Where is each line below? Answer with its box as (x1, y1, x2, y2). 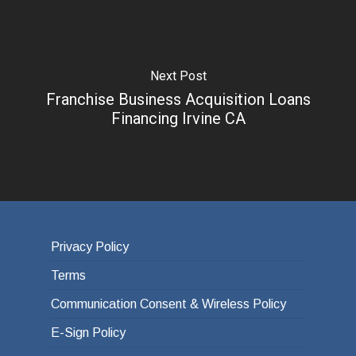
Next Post (149, 68, 207, 83)
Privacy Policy (51, 240, 129, 254)
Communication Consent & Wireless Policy (51, 297, 286, 311)
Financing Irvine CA (110, 108, 246, 128)
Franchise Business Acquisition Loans (45, 89, 311, 109)
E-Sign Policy (51, 326, 126, 340)
